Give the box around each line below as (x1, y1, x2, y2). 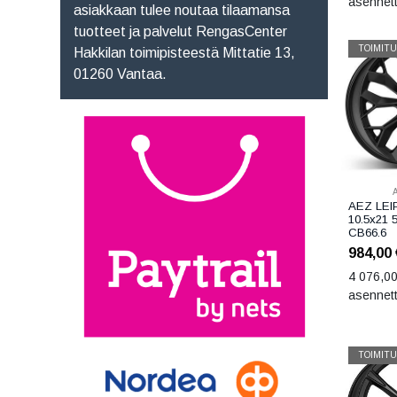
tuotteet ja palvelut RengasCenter (73, 23, 287, 39)
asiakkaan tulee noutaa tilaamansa (73, 2, 290, 18)
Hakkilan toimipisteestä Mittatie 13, (73, 44, 295, 60)
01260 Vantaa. (73, 66, 170, 82)
